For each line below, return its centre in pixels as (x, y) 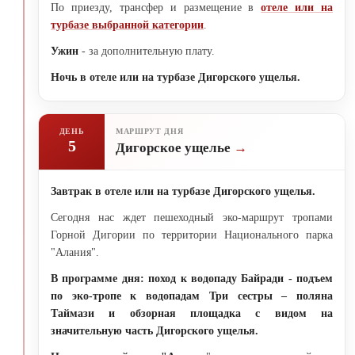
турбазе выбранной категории (127, 25)
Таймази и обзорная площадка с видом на (192, 313)
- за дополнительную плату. (148, 51)
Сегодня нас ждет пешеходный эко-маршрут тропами (192, 217)
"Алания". (75, 252)
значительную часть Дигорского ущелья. (155, 330)
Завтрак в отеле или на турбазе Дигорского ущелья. (183, 191)
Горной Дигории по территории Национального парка (192, 235)
